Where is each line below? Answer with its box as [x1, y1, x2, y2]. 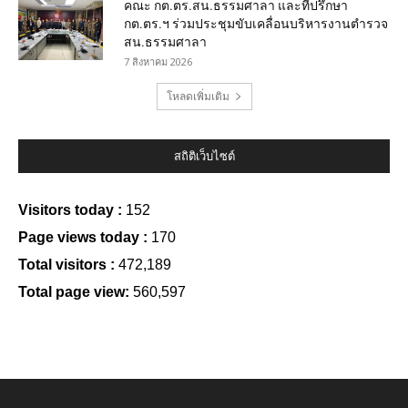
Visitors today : [18, 202, 126, 219]
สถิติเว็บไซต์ [173, 149, 235, 164]
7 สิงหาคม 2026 [124, 55, 192, 69]
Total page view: [18, 284, 133, 301]
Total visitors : [18, 257, 118, 273]
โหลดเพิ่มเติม [166, 88, 229, 105]
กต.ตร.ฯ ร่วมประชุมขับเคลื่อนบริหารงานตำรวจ [124, 16, 388, 32]
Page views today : [18, 229, 151, 246]
